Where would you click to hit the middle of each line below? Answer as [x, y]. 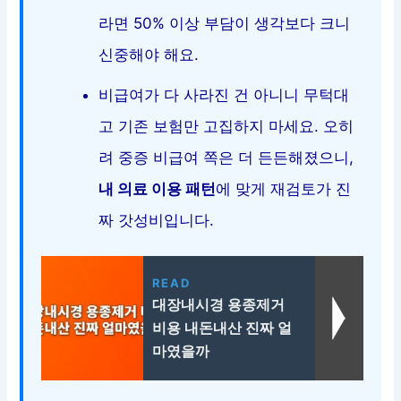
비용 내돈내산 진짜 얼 [222, 327]
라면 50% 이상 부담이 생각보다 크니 [225, 23]
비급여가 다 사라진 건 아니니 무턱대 [224, 94]
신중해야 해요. [149, 54]
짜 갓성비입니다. [157, 220]
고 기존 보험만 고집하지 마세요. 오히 [226, 126]
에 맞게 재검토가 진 [284, 188]
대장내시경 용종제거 [218, 304]
